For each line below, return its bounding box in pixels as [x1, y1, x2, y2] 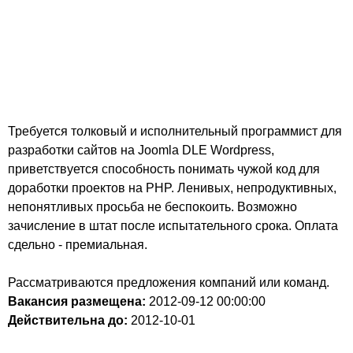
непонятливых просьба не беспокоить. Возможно [8, 200, 297, 214]
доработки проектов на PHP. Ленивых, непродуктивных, [8, 181, 336, 195]
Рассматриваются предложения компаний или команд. [8, 276, 329, 289]
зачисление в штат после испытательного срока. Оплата [8, 219, 338, 232]
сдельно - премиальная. [8, 238, 147, 251]
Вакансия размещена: [8, 295, 146, 308]
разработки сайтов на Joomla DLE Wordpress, [8, 143, 274, 157]
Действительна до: [8, 314, 128, 327]
